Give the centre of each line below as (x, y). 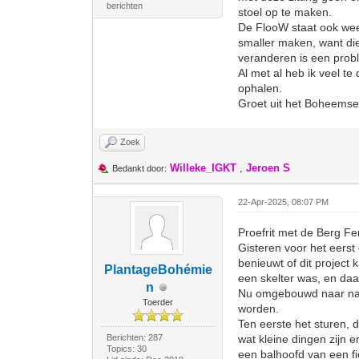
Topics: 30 (126, 349)
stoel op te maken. (287, 12)
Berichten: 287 (134, 337)
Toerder (158, 302)
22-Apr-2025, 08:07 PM (284, 202)
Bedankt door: (140, 168)
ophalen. (260, 88)
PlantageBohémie (158, 270)
